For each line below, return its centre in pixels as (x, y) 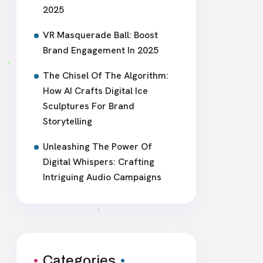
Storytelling (68, 121)
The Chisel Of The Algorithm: (106, 75)
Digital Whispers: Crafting (99, 162)
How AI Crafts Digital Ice (95, 91)
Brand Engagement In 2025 (101, 50)
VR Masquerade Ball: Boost (100, 35)
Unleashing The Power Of (97, 146)
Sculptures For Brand (89, 106)
